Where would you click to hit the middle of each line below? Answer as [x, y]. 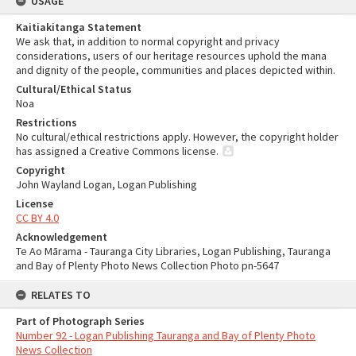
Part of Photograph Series [80, 321]
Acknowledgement [62, 237]
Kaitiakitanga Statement [79, 27]
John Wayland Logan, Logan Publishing [106, 184]
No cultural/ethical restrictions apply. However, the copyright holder [177, 137]
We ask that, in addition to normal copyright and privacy [148, 41]
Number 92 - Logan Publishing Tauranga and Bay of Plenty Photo [166, 335]
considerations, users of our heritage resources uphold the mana [171, 56]
